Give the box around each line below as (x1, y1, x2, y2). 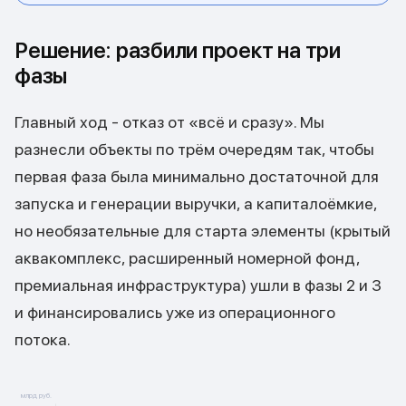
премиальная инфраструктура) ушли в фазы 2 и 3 (14, 275, 382, 295)
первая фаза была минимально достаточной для (14, 167, 379, 186)
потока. (14, 330, 71, 349)
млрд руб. (20, 391, 52, 401)
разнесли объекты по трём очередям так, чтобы (14, 140, 374, 159)
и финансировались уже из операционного (14, 303, 335, 322)
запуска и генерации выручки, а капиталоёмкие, (14, 194, 377, 213)
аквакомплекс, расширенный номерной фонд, (14, 248, 360, 267)
